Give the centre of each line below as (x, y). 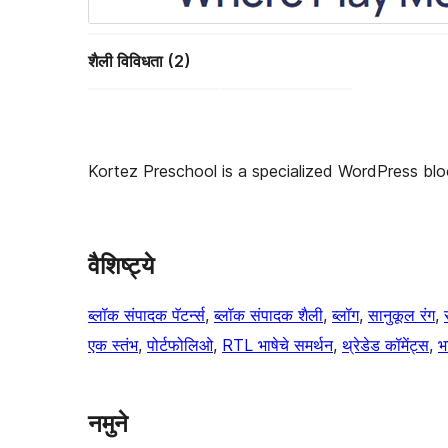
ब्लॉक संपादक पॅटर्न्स (146, 314)
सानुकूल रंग (401, 314)
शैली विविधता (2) (139, 61)
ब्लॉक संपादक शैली (268, 314)
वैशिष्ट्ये (121, 265)
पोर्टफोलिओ (180, 344)
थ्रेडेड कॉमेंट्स (385, 344)
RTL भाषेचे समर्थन (277, 344)
